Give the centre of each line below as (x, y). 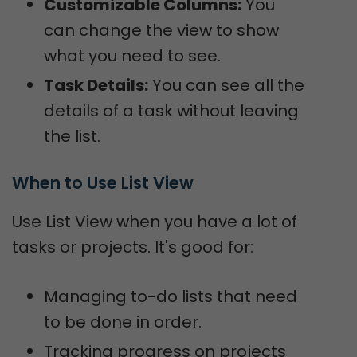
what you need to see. (132, 56)
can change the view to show (161, 30)
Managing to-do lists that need (171, 296)
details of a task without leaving (171, 111)
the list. (72, 136)
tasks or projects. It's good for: (133, 247)
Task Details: (96, 85)
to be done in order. (123, 322)
